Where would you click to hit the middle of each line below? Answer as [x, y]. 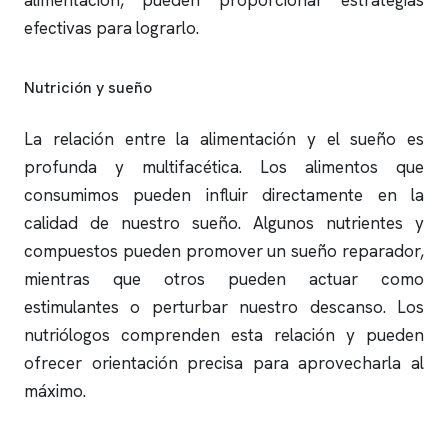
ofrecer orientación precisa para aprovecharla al [224, 363]
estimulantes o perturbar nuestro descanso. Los [224, 307]
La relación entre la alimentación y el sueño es [224, 139]
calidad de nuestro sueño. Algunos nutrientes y [224, 223]
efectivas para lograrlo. [111, 28]
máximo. [55, 391]
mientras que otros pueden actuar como [224, 279]
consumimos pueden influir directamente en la [224, 195]
